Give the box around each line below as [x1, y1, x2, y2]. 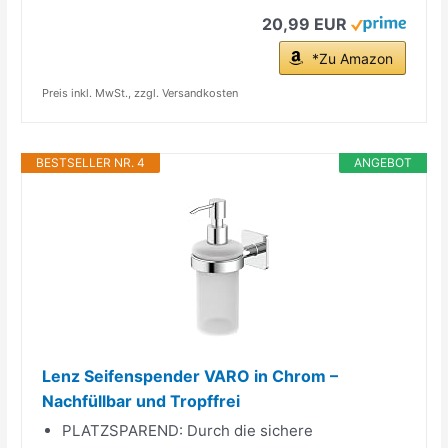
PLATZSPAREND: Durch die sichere [62, 420, 314, 440]
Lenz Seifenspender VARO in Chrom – [42, 365, 339, 386]
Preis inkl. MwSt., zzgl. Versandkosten [42, 85, 239, 100]
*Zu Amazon [311, 49, 393, 67]
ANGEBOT [353, 154, 412, 170]
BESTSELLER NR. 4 [36, 154, 146, 170]
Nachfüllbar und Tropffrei [42, 390, 241, 411]
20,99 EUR [261, 13, 347, 34]
